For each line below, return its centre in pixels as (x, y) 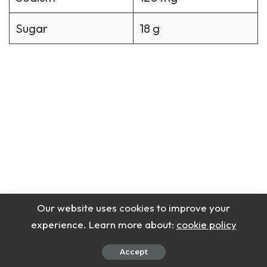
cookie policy (206, 224)
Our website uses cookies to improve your (133, 208)
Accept (133, 252)
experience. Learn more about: (103, 224)
